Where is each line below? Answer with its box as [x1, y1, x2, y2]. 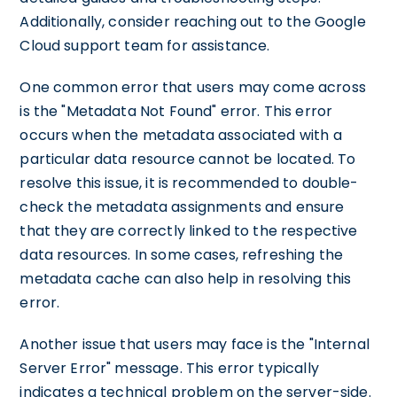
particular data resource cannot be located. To [19, 148, 356, 169]
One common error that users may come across [19, 76, 366, 97]
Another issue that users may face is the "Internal [19, 333, 370, 354]
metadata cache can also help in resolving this [19, 268, 352, 289]
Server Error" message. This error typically [19, 357, 319, 378]
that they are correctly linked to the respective [19, 220, 358, 241]
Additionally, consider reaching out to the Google [19, 11, 366, 32]
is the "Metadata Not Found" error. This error [19, 100, 333, 121]
